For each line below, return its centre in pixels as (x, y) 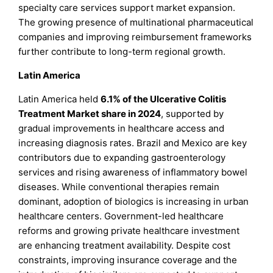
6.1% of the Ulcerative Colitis (164, 99)
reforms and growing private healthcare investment (129, 231)
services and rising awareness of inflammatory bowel (133, 172)
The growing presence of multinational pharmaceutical (136, 23)
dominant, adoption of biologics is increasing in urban (134, 202)
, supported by (193, 114)
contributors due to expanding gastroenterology (122, 158)
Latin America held (60, 99)
